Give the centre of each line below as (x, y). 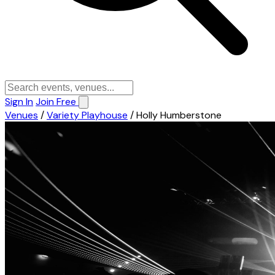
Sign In (19, 102)
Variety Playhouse (87, 115)
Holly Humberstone (179, 115)
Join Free (57, 102)
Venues (21, 115)
